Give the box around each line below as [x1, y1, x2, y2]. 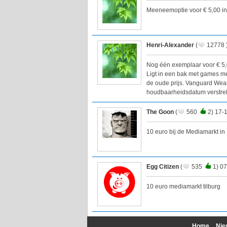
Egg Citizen [146, 163, 179, 171]
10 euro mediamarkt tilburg [146, 183, 220, 191]
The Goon [146, 108, 174, 116]
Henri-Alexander [146, 42, 194, 49]
